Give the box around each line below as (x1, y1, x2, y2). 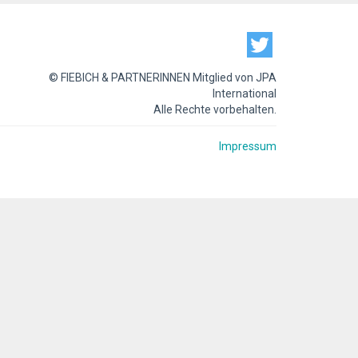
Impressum (219, 140, 276, 153)
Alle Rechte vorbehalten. (153, 103, 276, 116)
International (213, 87, 276, 100)
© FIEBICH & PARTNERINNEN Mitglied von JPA (49, 71, 276, 84)
